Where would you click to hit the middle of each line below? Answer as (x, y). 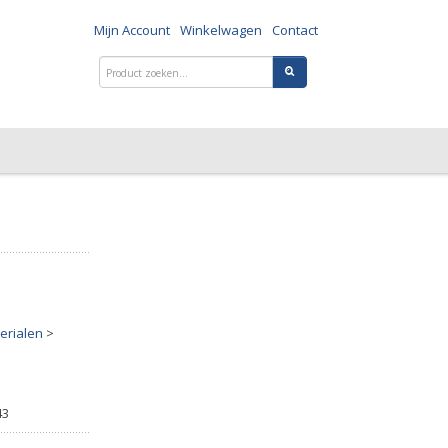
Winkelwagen (221, 30)
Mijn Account (132, 30)
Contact (295, 30)
